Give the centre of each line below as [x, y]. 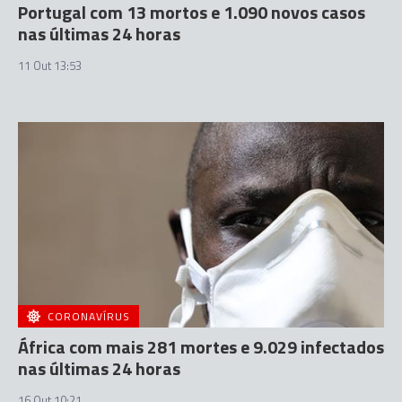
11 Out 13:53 [50, 65]
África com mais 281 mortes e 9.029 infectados [201, 347]
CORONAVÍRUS [89, 316]
